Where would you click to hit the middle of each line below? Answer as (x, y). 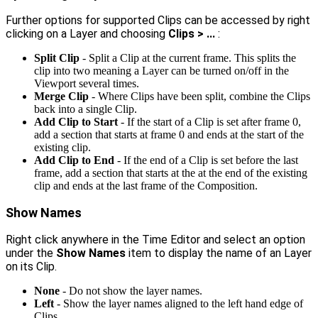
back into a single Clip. (86, 109)
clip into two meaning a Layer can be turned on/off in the (161, 70)
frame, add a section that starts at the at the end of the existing (171, 172)
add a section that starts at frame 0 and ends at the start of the (169, 134)
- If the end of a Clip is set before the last (206, 160)
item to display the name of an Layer (219, 253)
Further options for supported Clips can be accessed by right (158, 20)
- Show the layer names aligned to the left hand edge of (179, 303)
